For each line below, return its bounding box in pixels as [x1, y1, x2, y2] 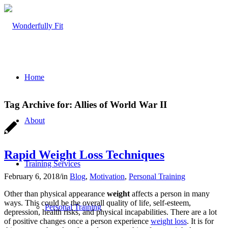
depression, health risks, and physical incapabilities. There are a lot [4, 208, 217, 217]
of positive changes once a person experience [4, 217, 151, 226]
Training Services [24, 159, 80, 168]
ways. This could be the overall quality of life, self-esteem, [4, 198, 191, 208]
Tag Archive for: [4, 99, 74, 110]
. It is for [187, 217, 214, 226]
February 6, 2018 [4, 172, 60, 181]
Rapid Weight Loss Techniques [4, 148, 164, 162]
